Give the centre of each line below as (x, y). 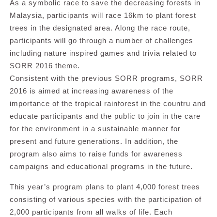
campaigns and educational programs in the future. (101, 167)
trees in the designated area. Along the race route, (100, 28)
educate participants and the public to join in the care (105, 116)
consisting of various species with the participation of (106, 200)
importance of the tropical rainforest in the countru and (108, 104)
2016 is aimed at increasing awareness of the (92, 91)
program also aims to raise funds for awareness (96, 154)
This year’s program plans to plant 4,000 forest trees (105, 187)
